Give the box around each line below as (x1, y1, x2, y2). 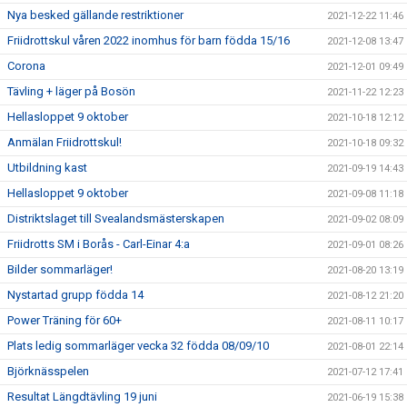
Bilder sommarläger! (7, 263, 113, 276)
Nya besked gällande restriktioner (7, 8, 184, 22)
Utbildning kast (7, 161, 87, 174)
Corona (7, 59, 45, 73)
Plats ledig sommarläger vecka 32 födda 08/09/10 (7, 339, 269, 352)
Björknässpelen (7, 364, 89, 378)
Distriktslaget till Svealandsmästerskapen (7, 212, 224, 225)
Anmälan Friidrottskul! (7, 135, 122, 149)
